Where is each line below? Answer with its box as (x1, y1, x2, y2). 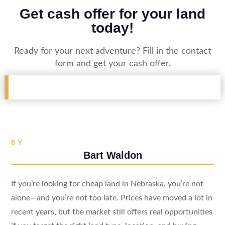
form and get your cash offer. (54, 59, 171, 68)
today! (91, 20, 134, 36)
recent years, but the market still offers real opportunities (11, 207, 212, 216)
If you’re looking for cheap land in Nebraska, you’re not (11, 179, 203, 188)
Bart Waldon (83, 149, 142, 161)
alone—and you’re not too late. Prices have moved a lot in (11, 193, 212, 202)
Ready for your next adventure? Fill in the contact (14, 46, 211, 56)
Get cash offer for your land (20, 6, 205, 22)
